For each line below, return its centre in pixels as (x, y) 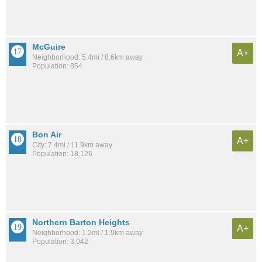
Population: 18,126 (62, 154)
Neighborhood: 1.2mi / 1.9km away (87, 232)
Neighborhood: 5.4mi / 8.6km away (87, 57)
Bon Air (47, 134)
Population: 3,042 (60, 241)
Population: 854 (57, 66)
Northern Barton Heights (81, 222)
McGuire (49, 46)
